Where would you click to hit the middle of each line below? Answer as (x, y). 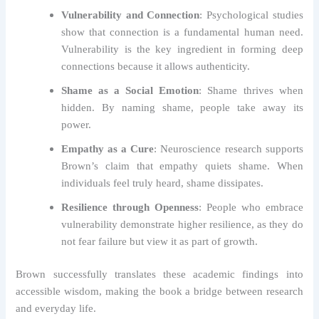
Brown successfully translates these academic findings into (159, 274)
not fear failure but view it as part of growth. (160, 241)
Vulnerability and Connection (131, 15)
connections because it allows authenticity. (156, 66)
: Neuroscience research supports (229, 148)
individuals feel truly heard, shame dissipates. (163, 183)
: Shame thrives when (251, 90)
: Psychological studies (251, 15)
